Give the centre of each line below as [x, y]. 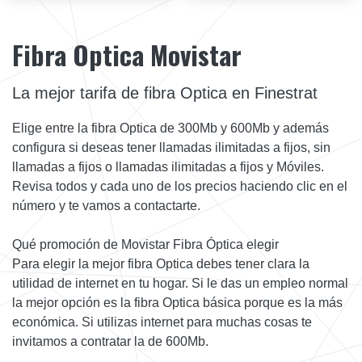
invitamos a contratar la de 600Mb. [110, 341]
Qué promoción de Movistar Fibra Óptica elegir [145, 244]
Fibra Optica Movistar [127, 54]
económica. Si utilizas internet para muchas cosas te [162, 322]
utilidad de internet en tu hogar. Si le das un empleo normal [180, 283]
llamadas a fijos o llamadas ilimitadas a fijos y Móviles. [168, 166]
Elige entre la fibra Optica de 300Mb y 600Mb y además [170, 128]
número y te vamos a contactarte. [106, 205]
